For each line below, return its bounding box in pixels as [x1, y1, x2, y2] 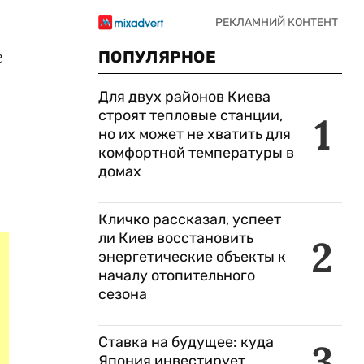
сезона [98, 285, 147, 303]
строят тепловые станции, [98, 106, 283, 124]
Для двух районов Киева [98, 88, 271, 106]
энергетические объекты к [98, 248, 286, 266]
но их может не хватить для [98, 125, 291, 143]
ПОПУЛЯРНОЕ [98, 47, 216, 67]
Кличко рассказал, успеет [98, 210, 281, 228]
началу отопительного [98, 266, 255, 284]
